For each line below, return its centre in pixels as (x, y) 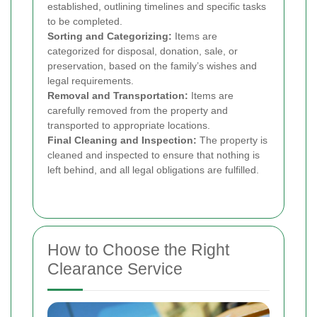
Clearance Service (115, 269)
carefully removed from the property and (138, 110)
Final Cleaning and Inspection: (122, 140)
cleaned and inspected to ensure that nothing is (154, 155)
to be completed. (85, 21)
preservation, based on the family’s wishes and (152, 65)
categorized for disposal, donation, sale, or (143, 51)
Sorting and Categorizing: (110, 36)
